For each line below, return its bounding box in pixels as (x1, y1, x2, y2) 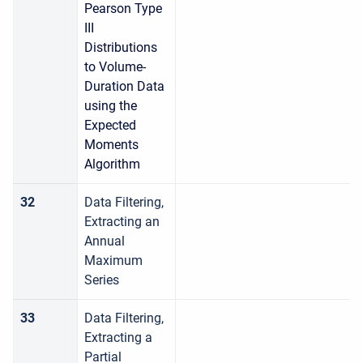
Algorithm (84, 156, 140, 172)
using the (84, 98, 137, 113)
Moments (84, 137, 139, 152)
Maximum (84, 253, 143, 268)
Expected (84, 117, 136, 133)
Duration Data (84, 79, 164, 94)
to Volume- (84, 59, 146, 75)
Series (84, 272, 119, 288)
